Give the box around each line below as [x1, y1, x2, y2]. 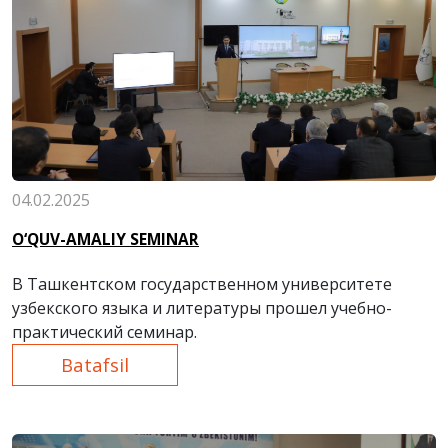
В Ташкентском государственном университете [12, 273, 392, 296]
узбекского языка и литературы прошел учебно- [12, 297, 392, 320]
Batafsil [61, 352, 129, 378]
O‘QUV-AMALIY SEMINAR [12, 229, 199, 251]
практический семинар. [12, 321, 197, 344]
